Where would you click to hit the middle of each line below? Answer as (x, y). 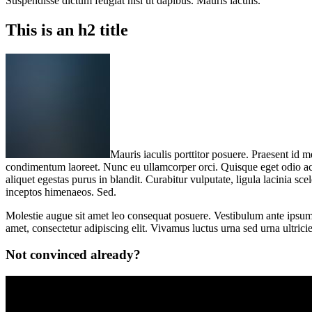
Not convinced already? (73, 255)
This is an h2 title (67, 30)
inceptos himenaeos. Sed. (61, 192)
